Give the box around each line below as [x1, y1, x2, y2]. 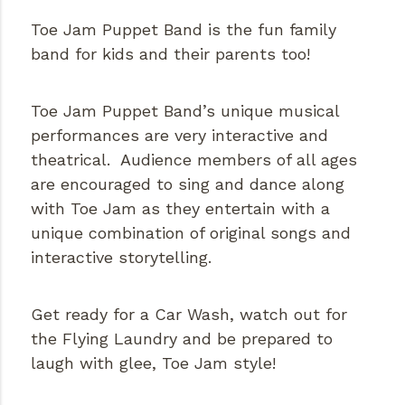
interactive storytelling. [30, 247, 217, 267]
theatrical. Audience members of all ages [30, 149, 357, 169]
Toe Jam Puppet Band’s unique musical [30, 100, 339, 120]
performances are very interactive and [30, 125, 328, 145]
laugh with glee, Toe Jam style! [30, 353, 276, 372]
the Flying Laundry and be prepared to [30, 328, 333, 348]
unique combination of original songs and [30, 222, 351, 242]
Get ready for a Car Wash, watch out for [30, 304, 347, 324]
